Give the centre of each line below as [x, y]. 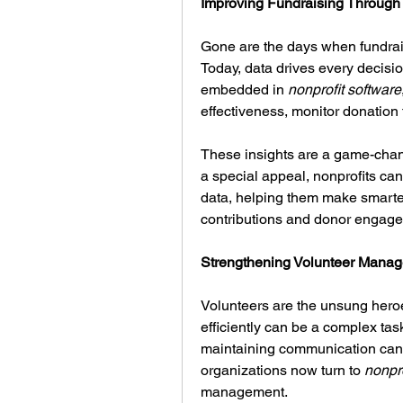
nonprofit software [345, 90]
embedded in [244, 90]
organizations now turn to [282, 370]
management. [244, 392]
